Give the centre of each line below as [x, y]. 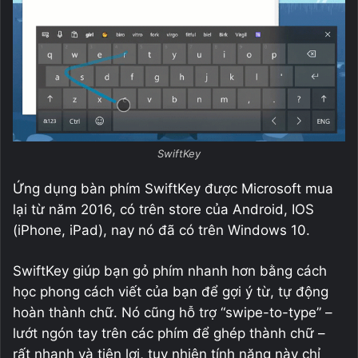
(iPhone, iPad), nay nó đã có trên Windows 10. [161, 230]
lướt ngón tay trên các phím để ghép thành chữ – [169, 333]
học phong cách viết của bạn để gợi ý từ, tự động [171, 291]
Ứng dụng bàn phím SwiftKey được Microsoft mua [173, 188]
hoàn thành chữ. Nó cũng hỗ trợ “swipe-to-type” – [173, 312]
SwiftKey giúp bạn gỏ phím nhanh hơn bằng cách [170, 270]
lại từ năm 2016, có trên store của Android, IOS [163, 209]
